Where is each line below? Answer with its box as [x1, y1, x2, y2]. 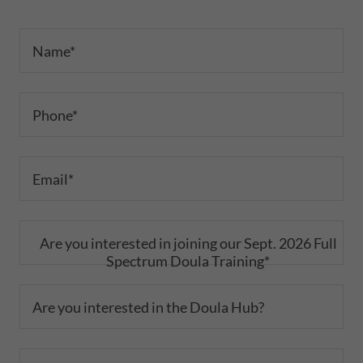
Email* [32, 169, 74, 188]
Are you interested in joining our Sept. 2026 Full [39, 233, 337, 252]
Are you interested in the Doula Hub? [32, 297, 264, 316]
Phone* [32, 105, 78, 124]
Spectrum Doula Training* [106, 251, 270, 270]
